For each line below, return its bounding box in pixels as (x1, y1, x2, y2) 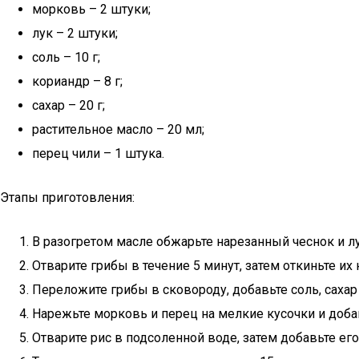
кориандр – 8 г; (32, 74, 123, 89)
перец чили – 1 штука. (32, 146, 164, 161)
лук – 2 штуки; (32, 26, 118, 41)
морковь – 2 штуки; (32, 2, 151, 17)
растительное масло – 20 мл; (32, 122, 204, 137)
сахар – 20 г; (32, 98, 105, 113)
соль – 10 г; (32, 50, 100, 65)
